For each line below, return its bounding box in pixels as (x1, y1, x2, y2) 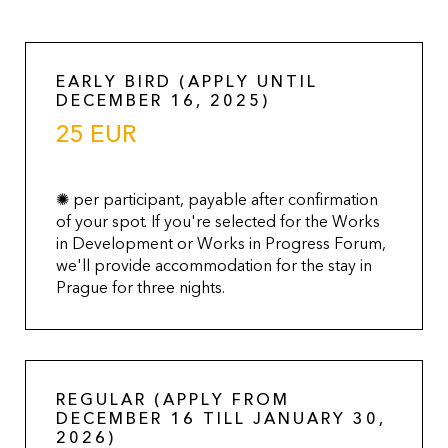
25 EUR (56, 117, 137, 151)
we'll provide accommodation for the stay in (56, 254, 372, 277)
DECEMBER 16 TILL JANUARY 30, (56, 407, 386, 430)
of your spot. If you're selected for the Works (56, 210, 380, 233)
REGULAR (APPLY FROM (56, 388, 290, 411)
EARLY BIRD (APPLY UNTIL (56, 70, 318, 93)
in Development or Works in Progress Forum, (56, 232, 386, 255)
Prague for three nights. (56, 276, 237, 299)
